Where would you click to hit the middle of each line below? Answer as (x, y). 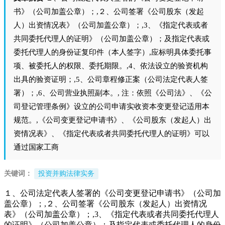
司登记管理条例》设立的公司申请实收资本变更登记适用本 (111, 106)
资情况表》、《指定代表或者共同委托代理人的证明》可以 (111, 134)
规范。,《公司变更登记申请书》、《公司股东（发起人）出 (113, 120)
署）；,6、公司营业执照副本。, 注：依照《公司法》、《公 (113, 93)
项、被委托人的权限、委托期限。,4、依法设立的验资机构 (111, 66)
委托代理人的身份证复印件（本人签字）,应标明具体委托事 (113, 52)
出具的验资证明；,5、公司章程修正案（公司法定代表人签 (111, 79)
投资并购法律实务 (66, 174)
